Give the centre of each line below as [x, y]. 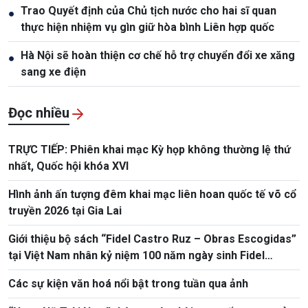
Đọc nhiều [39, 112]
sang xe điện [53, 71]
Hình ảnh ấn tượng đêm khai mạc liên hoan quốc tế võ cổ [152, 194]
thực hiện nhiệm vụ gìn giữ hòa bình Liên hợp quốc [147, 27]
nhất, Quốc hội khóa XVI [68, 166]
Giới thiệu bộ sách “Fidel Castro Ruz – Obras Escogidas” [152, 239]
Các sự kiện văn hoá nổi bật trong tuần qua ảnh [128, 283]
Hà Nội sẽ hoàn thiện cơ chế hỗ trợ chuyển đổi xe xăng [158, 55]
